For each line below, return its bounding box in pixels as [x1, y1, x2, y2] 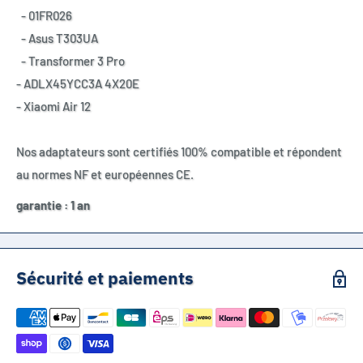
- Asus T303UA [16, 30, 98, 45]
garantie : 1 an [16, 198, 90, 213]
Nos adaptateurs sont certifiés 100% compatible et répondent [16, 143, 342, 159]
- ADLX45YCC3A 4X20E [16, 75, 139, 91]
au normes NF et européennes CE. [16, 166, 194, 181]
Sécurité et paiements [16, 267, 194, 290]
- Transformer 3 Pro [16, 53, 125, 68]
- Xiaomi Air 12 [16, 98, 91, 113]
